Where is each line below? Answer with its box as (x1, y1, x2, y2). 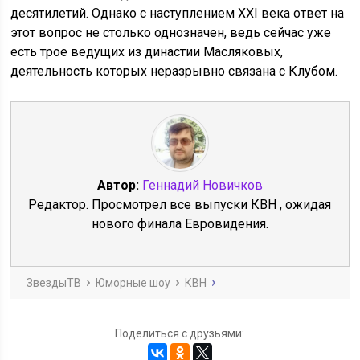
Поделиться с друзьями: (115, 327, 245, 340)
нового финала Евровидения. (91, 216, 268, 231)
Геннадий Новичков (141, 178, 263, 193)
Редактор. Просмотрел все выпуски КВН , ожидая (28, 197, 332, 212)
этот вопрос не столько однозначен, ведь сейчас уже (10, 25, 332, 40)
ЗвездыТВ (27, 276, 82, 289)
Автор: (96, 178, 142, 193)
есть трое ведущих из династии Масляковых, (10, 44, 284, 59)
